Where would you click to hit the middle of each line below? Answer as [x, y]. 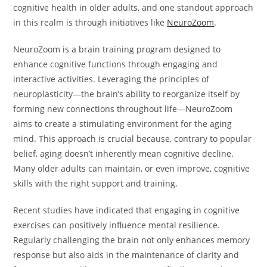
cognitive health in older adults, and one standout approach [133, 8]
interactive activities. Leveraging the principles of [111, 79]
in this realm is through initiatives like [90, 23]
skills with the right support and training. [96, 184]
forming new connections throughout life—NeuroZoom [123, 109]
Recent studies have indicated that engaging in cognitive [127, 210]
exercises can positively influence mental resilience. [117, 225]
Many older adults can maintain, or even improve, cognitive [132, 169]
